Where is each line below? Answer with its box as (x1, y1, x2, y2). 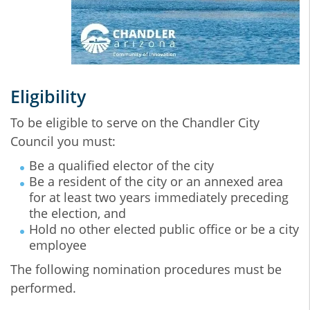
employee (29, 237, 86, 253)
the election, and (29, 205, 126, 221)
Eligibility (10, 84, 86, 108)
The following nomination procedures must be (10, 261, 282, 277)
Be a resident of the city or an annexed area (29, 173, 283, 190)
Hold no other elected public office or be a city (29, 221, 299, 237)
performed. (10, 280, 76, 296)
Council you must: (10, 133, 116, 149)
